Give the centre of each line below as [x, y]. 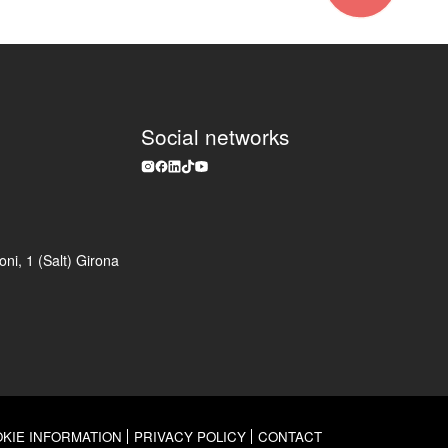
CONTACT [289, 436]
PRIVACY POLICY [189, 436]
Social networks [215, 136]
